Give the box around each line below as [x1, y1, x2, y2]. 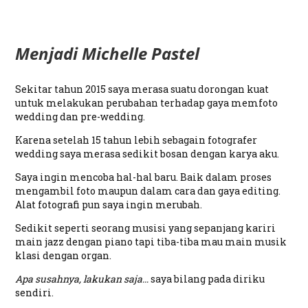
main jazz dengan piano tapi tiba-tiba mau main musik [15, 235, 287, 248]
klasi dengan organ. [15, 249, 112, 262]
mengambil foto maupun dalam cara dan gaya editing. [15, 184, 281, 197]
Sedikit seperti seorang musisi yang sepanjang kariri [15, 221, 276, 234]
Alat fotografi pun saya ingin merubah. [15, 198, 203, 211]
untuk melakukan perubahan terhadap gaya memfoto [15, 96, 278, 109]
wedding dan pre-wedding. [15, 110, 146, 123]
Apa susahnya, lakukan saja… [15, 272, 149, 285]
